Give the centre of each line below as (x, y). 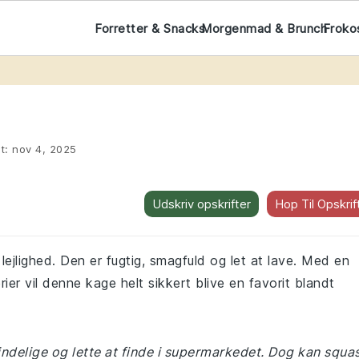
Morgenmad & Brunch (264, 28)
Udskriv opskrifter (202, 204)
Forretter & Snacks (150, 28)
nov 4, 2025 (44, 149)
